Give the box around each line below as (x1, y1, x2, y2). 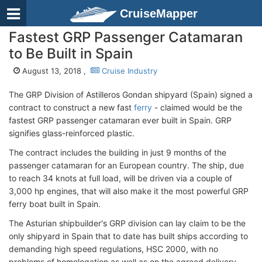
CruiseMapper (120, 7, 198, 20)
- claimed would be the (152, 102, 242, 112)
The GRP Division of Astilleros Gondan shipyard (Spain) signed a (9, 89, 253, 99)
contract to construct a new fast (9, 102, 134, 112)
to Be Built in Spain (9, 45, 133, 62)
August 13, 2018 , (20, 66, 91, 75)
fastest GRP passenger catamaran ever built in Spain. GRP (9, 115, 232, 125)
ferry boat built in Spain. (9, 199, 101, 209)
